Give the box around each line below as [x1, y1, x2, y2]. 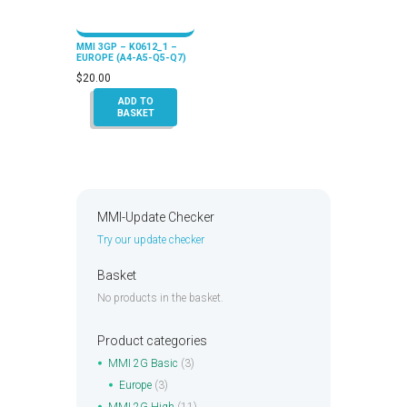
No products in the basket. [96, 292, 223, 305]
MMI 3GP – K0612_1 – [76, 40, 177, 53]
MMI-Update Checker [96, 210, 214, 225]
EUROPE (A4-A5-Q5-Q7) [76, 51, 186, 64]
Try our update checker [96, 233, 204, 247]
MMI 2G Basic [107, 357, 178, 371]
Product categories [96, 333, 207, 349]
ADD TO [117, 94, 154, 107]
